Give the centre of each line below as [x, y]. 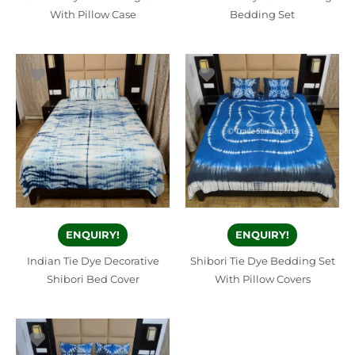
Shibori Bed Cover [93, 279]
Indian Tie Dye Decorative [93, 261]
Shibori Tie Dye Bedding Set [262, 261]
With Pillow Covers [262, 279]
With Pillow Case [93, 14]
